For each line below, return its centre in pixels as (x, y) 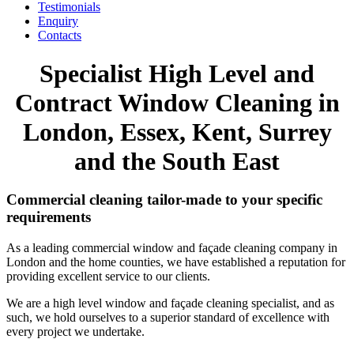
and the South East (177, 162)
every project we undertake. (75, 331)
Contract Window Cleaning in (177, 103)
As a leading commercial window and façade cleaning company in (172, 247)
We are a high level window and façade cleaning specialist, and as (170, 303)
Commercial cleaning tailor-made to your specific (164, 200)
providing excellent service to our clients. (108, 276)
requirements (49, 217)
